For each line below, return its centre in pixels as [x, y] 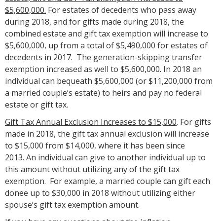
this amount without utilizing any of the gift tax [92, 169]
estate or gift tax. [37, 104]
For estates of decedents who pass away [121, 10]
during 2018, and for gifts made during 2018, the [94, 21]
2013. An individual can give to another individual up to [105, 157]
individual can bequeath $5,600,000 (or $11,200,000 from [109, 81]
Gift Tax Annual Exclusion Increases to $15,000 [91, 122]
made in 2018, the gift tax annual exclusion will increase [107, 133]
